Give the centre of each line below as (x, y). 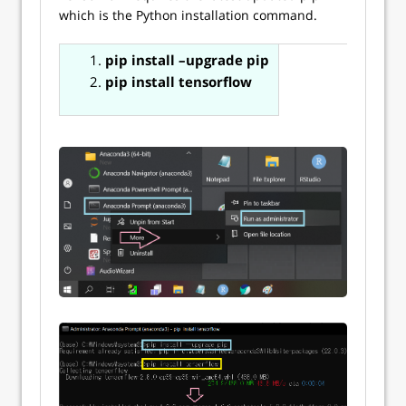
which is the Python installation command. (188, 15)
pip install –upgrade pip (187, 60)
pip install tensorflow (179, 82)
